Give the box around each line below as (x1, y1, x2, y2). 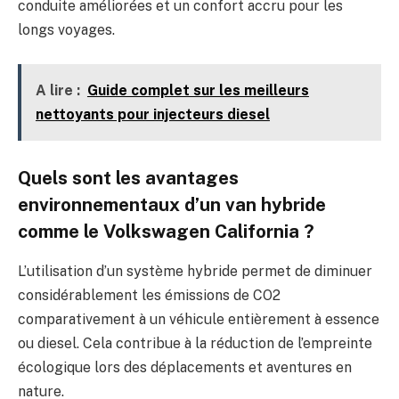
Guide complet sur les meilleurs (86, 81, 309, 99)
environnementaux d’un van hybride (18, 194, 326, 216)
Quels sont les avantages (18, 167, 239, 190)
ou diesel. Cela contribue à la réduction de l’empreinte (18, 334, 372, 352)
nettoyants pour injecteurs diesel (35, 105, 270, 123)
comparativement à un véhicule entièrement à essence (18, 310, 379, 328)
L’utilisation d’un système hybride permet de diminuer (18, 262, 372, 280)
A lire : (35, 81, 80, 99)
